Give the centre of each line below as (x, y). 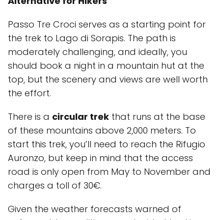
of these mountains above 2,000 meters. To (102, 130)
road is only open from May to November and (109, 172)
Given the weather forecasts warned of (95, 209)
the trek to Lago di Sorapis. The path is (92, 38)
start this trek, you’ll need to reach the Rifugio (107, 144)
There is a (30, 117)
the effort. (29, 93)
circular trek (81, 117)
